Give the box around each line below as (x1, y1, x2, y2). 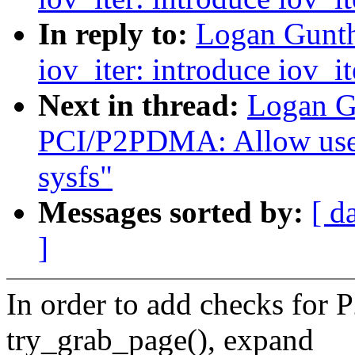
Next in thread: (38, 88, 247, 123)
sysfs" (38, 159, 113, 194)
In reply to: (38, 17, 196, 52)
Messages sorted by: (38, 195, 311, 230)
